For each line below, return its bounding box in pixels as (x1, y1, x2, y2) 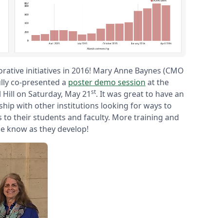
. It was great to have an (96, 88, 184, 99)
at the (145, 76, 169, 88)
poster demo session (68, 76, 145, 88)
